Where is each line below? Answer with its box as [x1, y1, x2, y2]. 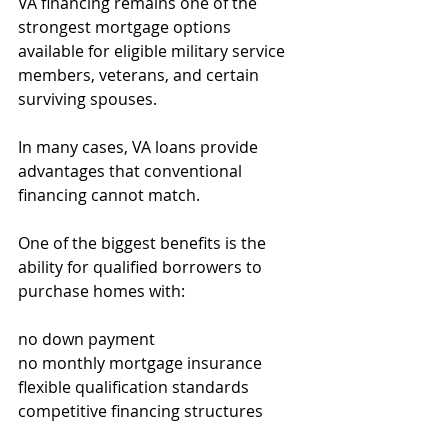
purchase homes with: [18, 280, 185, 302]
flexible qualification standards [18, 376, 249, 398]
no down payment [18, 328, 155, 350]
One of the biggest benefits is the [18, 232, 270, 254]
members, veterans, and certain [18, 64, 263, 86]
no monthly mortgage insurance [18, 352, 262, 374]
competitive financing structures [18, 400, 263, 422]
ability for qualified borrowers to [18, 256, 266, 278]
